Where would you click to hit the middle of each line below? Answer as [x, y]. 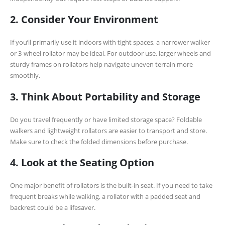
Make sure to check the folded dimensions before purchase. [99, 141]
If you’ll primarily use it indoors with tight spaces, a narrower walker [110, 42]
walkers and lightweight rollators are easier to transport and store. [108, 130]
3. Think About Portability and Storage [105, 96]
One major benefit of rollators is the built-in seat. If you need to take [111, 185]
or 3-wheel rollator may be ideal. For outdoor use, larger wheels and [110, 53]
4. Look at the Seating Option [82, 162]
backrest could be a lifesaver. [53, 207]
